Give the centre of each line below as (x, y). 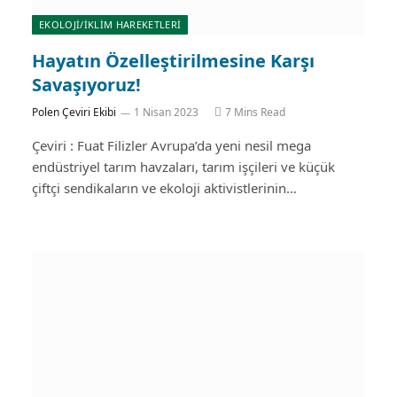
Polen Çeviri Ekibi (74, 112)
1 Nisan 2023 (166, 112)
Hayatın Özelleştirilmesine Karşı (173, 61)
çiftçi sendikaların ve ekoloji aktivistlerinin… (164, 188)
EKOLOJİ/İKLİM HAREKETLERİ (110, 24)
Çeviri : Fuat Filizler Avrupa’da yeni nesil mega (171, 145)
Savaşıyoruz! (86, 85)
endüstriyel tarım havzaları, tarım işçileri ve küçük (183, 167)
